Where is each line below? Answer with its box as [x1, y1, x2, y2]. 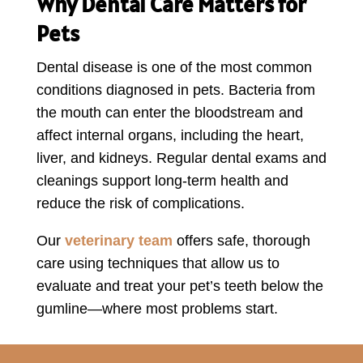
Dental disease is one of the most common [36, 58, 312, 75]
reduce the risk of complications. [36, 194, 245, 211]
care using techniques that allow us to [36, 254, 280, 271]
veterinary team [64, 232, 173, 249]
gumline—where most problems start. [36, 300, 278, 317]
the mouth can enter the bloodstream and [36, 104, 303, 121]
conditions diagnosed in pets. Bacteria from [36, 81, 315, 98]
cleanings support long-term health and [36, 172, 288, 189]
